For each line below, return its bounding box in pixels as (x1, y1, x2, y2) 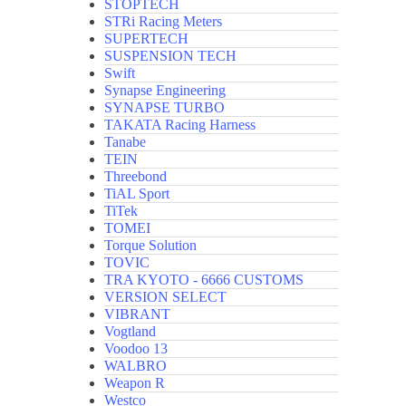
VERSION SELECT (104, 289, 227, 305)
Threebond (104, 169, 168, 185)
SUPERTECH (104, 31, 189, 47)
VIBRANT (104, 306, 171, 323)
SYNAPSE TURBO (104, 100, 226, 116)
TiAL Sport (104, 186, 170, 202)
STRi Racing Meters (104, 14, 223, 30)
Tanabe (104, 134, 147, 150)
